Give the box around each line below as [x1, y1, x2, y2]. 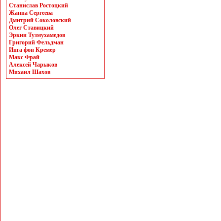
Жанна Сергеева [9, 9, 53, 16]
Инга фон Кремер [9, 46, 56, 53]
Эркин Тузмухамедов [9, 32, 65, 38]
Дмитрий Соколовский [9, 17, 71, 24]
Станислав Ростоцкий [9, 2, 68, 9]
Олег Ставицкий [9, 24, 54, 31]
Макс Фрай [9, 54, 39, 61]
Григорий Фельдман [9, 39, 64, 46]
